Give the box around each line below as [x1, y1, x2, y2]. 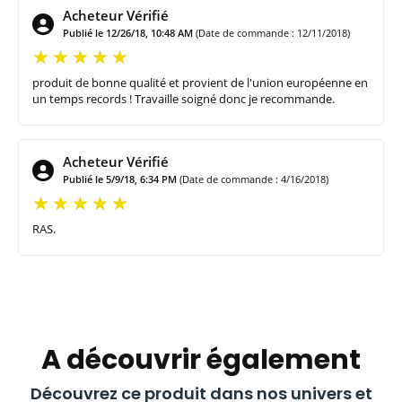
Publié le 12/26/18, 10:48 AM [63, 25, 193, 39]
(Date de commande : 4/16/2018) [179, 171, 328, 186]
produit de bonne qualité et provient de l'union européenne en [32, 74, 368, 91]
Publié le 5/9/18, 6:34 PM [63, 171, 177, 186]
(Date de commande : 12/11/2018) [196, 25, 350, 39]
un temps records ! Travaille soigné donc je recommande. [32, 90, 335, 107]
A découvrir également [41, 340, 361, 379]
